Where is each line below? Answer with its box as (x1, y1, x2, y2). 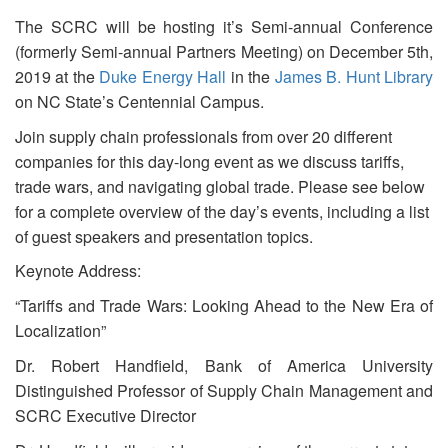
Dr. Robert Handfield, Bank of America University (15, 354, 433, 378)
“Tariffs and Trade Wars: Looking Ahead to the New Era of (15, 294, 433, 318)
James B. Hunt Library (274, 65, 434, 89)
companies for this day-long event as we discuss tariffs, (15, 150, 404, 174)
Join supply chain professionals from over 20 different (15, 125, 392, 149)
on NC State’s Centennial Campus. (15, 90, 264, 114)
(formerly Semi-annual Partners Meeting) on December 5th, (15, 40, 433, 64)
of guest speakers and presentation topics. (15, 225, 313, 249)
